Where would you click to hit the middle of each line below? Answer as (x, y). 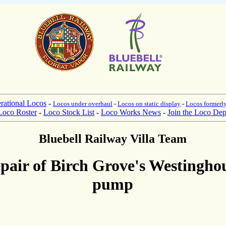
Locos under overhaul (83, 104)
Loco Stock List (69, 112)
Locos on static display (149, 104)
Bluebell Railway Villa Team (112, 138)
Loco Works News (131, 112)
